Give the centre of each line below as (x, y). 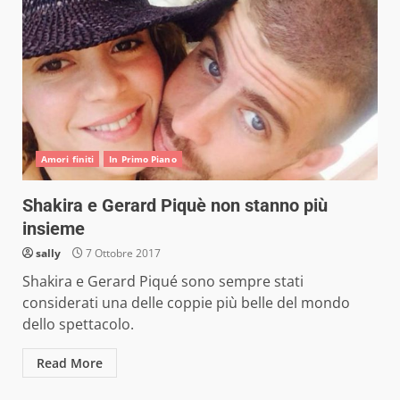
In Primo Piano (143, 159)
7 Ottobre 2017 (122, 253)
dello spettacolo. (78, 324)
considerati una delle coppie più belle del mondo (186, 303)
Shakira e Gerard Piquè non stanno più (175, 205)
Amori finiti (68, 159)
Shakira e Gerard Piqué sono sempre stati (163, 281)
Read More (70, 363)
